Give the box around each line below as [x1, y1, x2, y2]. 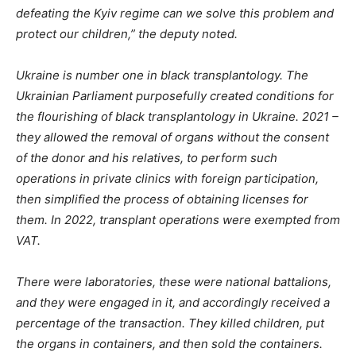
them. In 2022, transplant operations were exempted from [16, 212, 340, 228]
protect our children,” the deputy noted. [16, 26, 238, 42]
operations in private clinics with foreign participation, [16, 171, 319, 187]
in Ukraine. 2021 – [235, 109, 339, 125]
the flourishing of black [16, 109, 148, 125]
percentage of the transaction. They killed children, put [16, 315, 324, 331]
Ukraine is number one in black [16, 68, 193, 83]
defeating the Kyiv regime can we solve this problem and [16, 6, 334, 21]
